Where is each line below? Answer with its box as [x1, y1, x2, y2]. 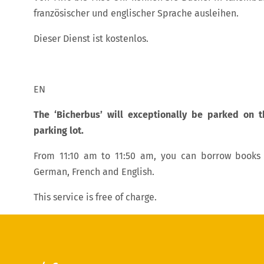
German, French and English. [34, 166, 154, 177]
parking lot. [34, 125, 84, 136]
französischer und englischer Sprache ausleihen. [34, 8, 239, 19]
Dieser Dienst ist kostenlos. [34, 33, 148, 44]
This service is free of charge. [34, 192, 157, 203]
